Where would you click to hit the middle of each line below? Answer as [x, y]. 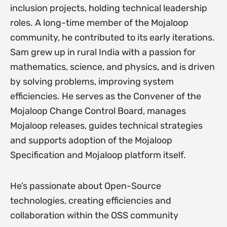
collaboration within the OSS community [94, 215]
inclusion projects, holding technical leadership [108, 8]
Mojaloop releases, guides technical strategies [106, 126]
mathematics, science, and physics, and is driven [112, 67]
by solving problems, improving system [92, 82]
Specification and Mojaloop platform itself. [98, 155]
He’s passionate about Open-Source [85, 186]
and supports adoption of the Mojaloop [91, 141]
